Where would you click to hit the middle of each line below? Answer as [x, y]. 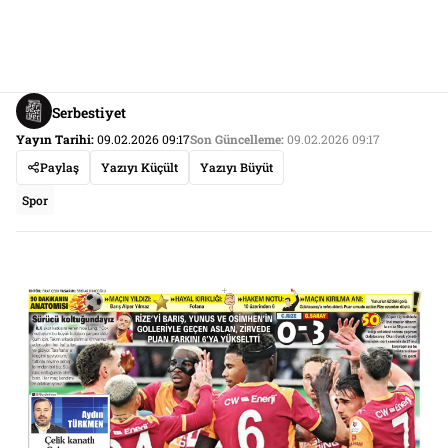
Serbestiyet [89, 112]
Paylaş [59, 167]
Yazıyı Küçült [139, 167]
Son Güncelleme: [237, 139]
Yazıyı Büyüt [236, 167]
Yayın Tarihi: [55, 139]
